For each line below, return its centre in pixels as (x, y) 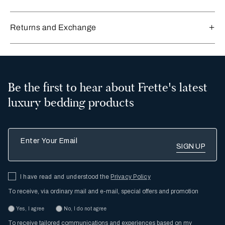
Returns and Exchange (53, 27)
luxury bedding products (71, 102)
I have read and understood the (66, 177)
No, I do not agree (85, 208)
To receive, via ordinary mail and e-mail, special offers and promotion (103, 191)
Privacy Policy (131, 177)
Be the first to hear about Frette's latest (108, 87)
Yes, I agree (30, 208)
